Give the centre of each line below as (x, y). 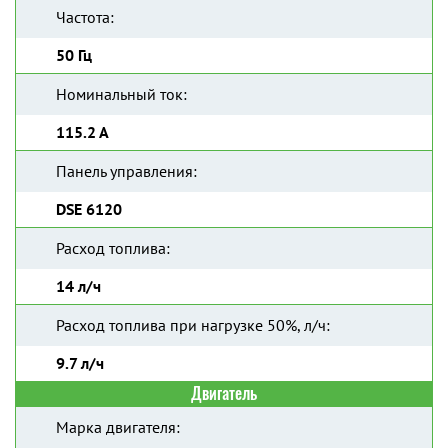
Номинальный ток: (121, 94)
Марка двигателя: (118, 427)
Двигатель (224, 393)
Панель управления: (126, 171)
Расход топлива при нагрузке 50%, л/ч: (193, 325)
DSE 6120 (89, 209)
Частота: (85, 17)
